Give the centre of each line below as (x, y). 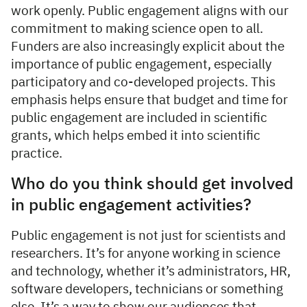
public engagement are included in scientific (139, 118)
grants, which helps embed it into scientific (136, 136)
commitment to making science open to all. (137, 29)
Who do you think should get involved (152, 184)
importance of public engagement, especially (141, 64)
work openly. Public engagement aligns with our (150, 11)
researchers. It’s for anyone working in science (146, 254)
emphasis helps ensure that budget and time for (149, 100)
